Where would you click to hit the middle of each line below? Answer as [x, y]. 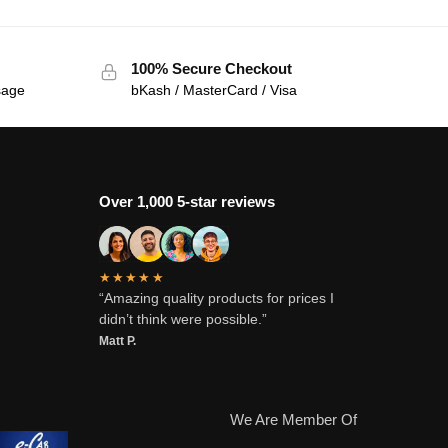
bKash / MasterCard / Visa [213, 90]
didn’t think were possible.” [182, 319]
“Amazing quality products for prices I [216, 298]
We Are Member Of [295, 419]
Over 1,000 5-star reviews [186, 202]
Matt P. [117, 341]
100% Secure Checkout [211, 68]
